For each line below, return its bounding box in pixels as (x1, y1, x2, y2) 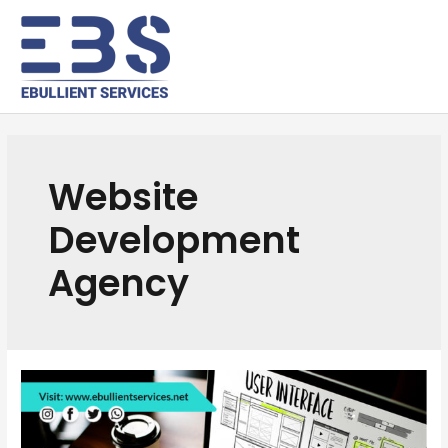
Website (48, 171, 199, 223)
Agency (48, 257, 190, 309)
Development (48, 214, 301, 266)
